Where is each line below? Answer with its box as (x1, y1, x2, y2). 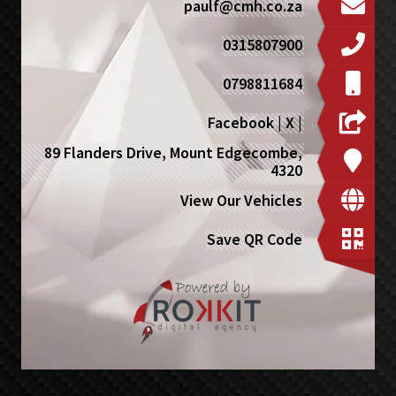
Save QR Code (207, 229, 303, 250)
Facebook (208, 112, 275, 133)
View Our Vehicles (180, 190, 303, 211)
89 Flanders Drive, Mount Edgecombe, (44, 142, 303, 164)
